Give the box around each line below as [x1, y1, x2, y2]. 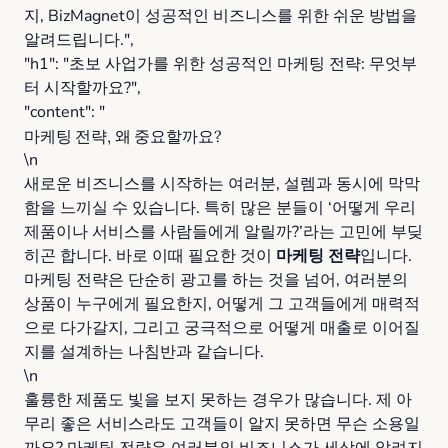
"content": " [24, 101, 105, 123]
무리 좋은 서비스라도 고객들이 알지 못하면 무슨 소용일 [24, 413, 420, 435]
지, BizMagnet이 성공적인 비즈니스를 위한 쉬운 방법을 [24, 5, 417, 27]
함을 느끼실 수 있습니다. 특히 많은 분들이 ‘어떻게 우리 [24, 197, 416, 219]
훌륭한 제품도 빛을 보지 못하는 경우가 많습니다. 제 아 [24, 389, 412, 411]
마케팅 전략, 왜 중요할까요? [24, 126, 222, 146]
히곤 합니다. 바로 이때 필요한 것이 [24, 245, 276, 267]
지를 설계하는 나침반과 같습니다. [24, 341, 264, 363]
